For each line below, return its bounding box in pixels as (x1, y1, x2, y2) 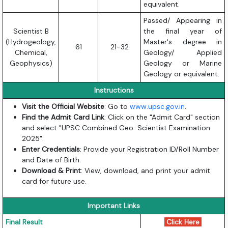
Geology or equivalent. (144, 69, 220, 79)
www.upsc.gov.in (130, 102, 185, 111)
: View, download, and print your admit (81, 166, 211, 176)
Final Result (6, 217, 43, 227)
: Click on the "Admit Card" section (104, 112, 220, 122)
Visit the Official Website (22, 102, 105, 111)
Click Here (164, 217, 202, 227)
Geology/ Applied (144, 48, 222, 58)
